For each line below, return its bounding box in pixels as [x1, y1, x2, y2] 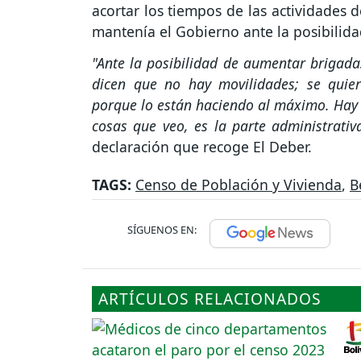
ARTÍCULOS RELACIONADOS [98, 287, 322, 309]
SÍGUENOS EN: [127, 222, 197, 237]
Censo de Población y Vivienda [135, 174, 342, 194]
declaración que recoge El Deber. [92, 136, 316, 156]
